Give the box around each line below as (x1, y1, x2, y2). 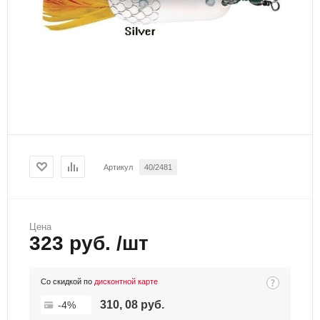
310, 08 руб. (100, 299, 164, 311)
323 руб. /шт (29, 232, 149, 255)
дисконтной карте (94, 277, 158, 286)
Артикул (104, 163, 133, 172)
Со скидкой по (41, 277, 94, 286)
